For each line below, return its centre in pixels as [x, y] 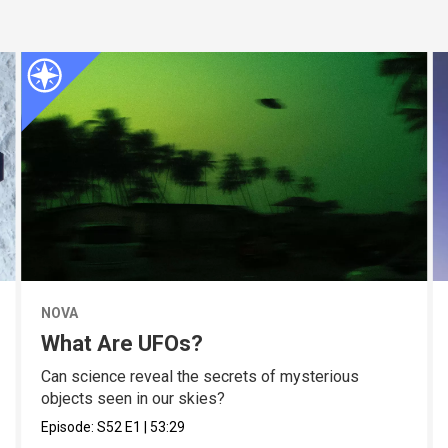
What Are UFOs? [121, 343]
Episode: [68, 426]
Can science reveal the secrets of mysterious [199, 376]
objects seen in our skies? [132, 398]
